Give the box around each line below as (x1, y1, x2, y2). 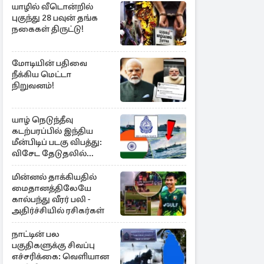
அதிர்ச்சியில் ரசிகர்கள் (12, 205, 104, 216)
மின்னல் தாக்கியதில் (12, 171, 97, 182)
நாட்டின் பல (12, 229, 60, 239)
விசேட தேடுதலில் (12, 148, 87, 159)
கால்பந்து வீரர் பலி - (12, 194, 91, 204)
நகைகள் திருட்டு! (12, 24, 84, 34)
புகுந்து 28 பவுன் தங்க (12, 12, 98, 23)
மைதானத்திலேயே (12, 183, 91, 193)
